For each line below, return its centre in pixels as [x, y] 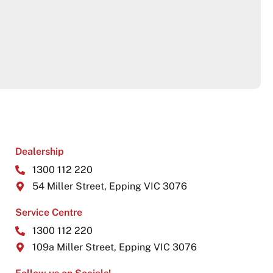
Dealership [39, 152]
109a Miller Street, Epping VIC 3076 [114, 247]
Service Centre [48, 213]
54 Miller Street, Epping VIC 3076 [109, 186]
